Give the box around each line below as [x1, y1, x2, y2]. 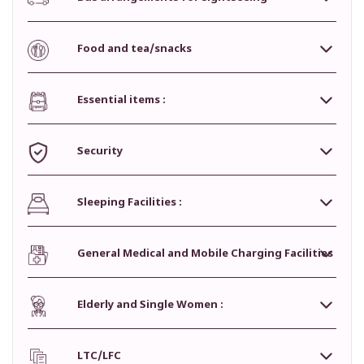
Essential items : [77, 93, 166, 107]
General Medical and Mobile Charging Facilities [77, 246, 333, 261]
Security [77, 144, 123, 158]
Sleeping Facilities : [77, 195, 182, 210]
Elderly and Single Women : [77, 297, 223, 312]
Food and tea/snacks [77, 41, 192, 56]
